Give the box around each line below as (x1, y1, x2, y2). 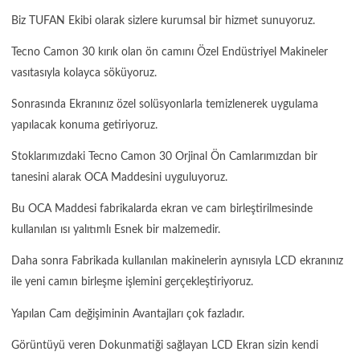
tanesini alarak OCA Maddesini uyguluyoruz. (11, 172, 227, 184)
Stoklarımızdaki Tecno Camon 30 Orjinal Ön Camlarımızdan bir (11, 151, 317, 163)
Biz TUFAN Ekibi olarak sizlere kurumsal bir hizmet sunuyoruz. (11, 14, 315, 27)
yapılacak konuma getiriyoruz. (11, 120, 157, 131)
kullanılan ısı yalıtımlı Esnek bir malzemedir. (11, 224, 220, 236)
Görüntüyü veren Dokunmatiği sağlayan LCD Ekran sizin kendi (11, 339, 318, 351)
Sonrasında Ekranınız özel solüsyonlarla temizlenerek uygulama (11, 99, 318, 110)
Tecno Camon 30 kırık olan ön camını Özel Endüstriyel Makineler (11, 46, 328, 58)
